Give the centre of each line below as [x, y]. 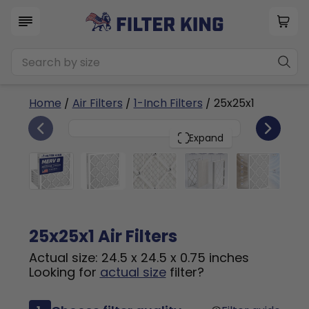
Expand [206, 138]
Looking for [64, 272]
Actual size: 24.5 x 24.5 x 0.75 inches [139, 258]
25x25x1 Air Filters [103, 236]
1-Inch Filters [168, 103]
